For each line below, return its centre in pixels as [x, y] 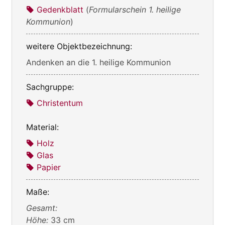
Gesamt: [42, 208]
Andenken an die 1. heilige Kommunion [98, 63]
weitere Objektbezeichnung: [79, 46]
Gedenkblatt [60, 10]
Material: [42, 127]
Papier [49, 167]
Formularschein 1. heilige [135, 10]
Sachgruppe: [50, 87]
